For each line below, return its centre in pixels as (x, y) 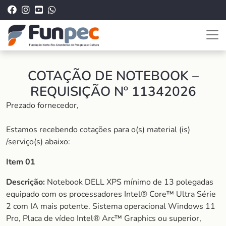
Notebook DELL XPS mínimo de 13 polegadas (129, 182)
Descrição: (25, 182)
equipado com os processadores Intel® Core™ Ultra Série (111, 194)
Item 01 (21, 162)
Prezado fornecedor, (43, 105)
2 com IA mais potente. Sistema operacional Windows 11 (111, 206)
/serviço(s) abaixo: (38, 142)
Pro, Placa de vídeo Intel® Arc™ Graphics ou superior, (104, 218)
